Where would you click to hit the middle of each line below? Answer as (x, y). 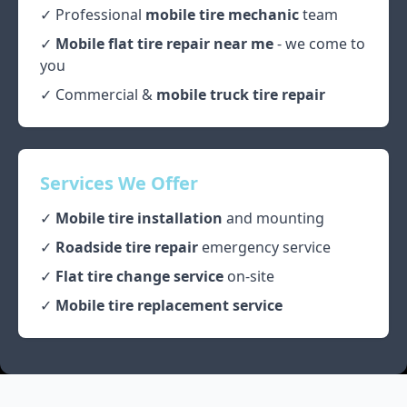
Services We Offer (119, 184)
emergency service (264, 248)
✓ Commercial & (98, 95)
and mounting (273, 218)
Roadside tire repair (127, 248)
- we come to (319, 44)
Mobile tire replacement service (169, 306)
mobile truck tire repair (241, 95)
